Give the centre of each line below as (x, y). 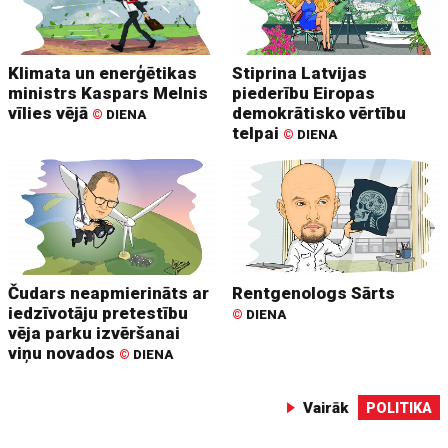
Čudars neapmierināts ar (109, 293)
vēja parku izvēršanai (94, 333)
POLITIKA (398, 408)
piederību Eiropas (304, 92)
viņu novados (64, 353)
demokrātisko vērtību (319, 112)
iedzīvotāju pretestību (98, 313)
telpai (258, 132)
